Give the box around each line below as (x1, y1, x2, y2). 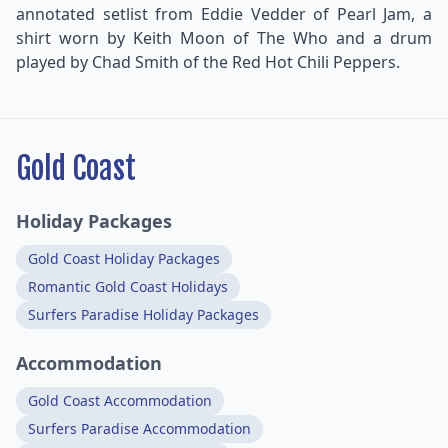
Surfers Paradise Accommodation (28, 418, 251, 438)
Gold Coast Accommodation (28, 390, 212, 410)
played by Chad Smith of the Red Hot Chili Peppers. (16, 50, 400, 73)
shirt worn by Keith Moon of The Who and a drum (16, 26, 432, 49)
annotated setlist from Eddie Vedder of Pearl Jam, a (16, 2, 432, 25)
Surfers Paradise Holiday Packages (28, 304, 259, 324)
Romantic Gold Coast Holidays (28, 276, 228, 296)
